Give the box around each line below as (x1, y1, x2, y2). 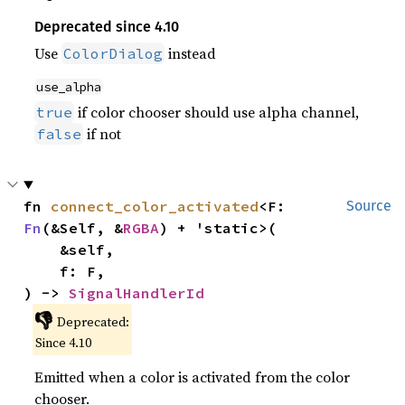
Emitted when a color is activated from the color (34, 367, 351, 387)
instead (165, 43, 217, 63)
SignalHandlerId (69, 284, 205, 302)
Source (346, 197, 391, 214)
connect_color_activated (51, 197, 259, 215)
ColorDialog (63, 44, 164, 62)
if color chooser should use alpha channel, (74, 102, 360, 122)
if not (83, 124, 122, 144)
